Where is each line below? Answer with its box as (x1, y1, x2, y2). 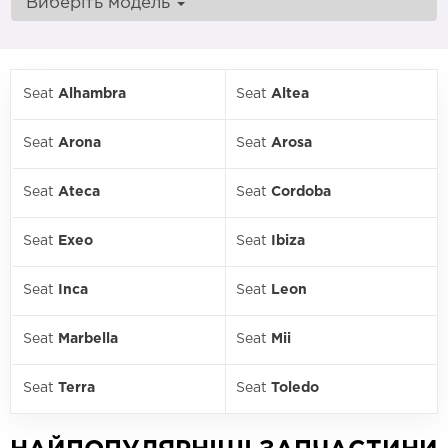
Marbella (58, 333, 118, 345)
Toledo (271, 382, 319, 394)
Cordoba (271, 186, 331, 198)
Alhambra (58, 88, 126, 100)
